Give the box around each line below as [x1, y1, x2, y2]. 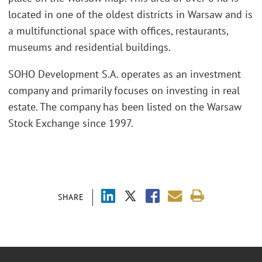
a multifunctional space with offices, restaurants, [8, 24, 228, 38]
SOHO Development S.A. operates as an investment [8, 67, 241, 81]
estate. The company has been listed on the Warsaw [8, 99, 242, 113]
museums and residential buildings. [8, 40, 171, 54]
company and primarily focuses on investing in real [8, 83, 240, 97]
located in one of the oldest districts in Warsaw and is [8, 8, 253, 22]
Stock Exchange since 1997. [8, 116, 133, 130]
